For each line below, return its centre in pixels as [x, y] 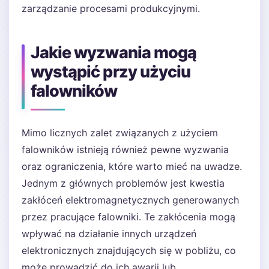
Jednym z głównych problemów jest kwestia [123, 183]
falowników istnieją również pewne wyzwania [125, 150]
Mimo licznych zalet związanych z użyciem [120, 133]
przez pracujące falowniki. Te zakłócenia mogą [128, 217]
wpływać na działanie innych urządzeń [109, 234]
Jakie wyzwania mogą [114, 53]
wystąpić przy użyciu [111, 72]
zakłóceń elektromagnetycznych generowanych [130, 200]
